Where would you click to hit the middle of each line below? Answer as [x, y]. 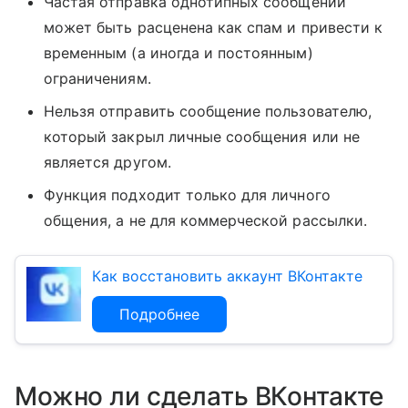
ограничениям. [97, 79]
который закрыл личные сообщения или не [202, 137]
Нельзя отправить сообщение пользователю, [208, 112]
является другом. [107, 163]
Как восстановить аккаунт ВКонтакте [227, 276]
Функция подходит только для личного [187, 195]
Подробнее [159, 315]
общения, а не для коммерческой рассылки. [205, 221]
